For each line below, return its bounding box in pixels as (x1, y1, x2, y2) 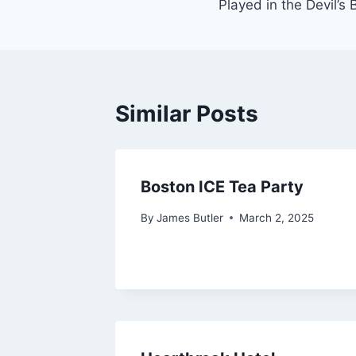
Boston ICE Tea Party (141, 177, 304, 197)
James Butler (157, 211, 224, 224)
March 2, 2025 (239, 211, 315, 224)
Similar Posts (115, 100, 258, 128)
